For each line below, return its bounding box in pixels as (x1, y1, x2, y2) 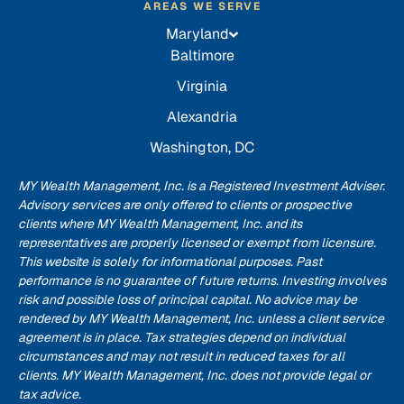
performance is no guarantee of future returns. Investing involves (18, 272, 386, 289)
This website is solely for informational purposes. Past (18, 253, 322, 270)
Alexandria (167, 107, 237, 126)
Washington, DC (150, 138, 254, 157)
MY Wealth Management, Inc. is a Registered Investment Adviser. (18, 178, 385, 194)
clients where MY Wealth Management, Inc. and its (18, 216, 302, 232)
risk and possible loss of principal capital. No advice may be (18, 291, 357, 308)
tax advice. (18, 386, 81, 402)
